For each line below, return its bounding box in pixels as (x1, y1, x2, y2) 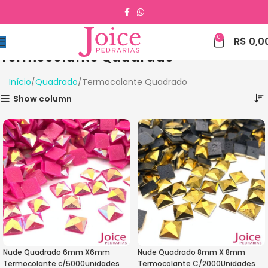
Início (9, 76, 31, 88)
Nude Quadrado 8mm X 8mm (138, 247, 245, 257)
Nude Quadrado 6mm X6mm (3, 247, 110, 257)
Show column (13, 93, 72, 105)
